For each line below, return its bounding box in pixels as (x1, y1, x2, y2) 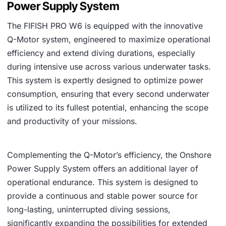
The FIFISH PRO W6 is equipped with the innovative (7, 20, 203, 31)
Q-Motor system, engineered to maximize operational (7, 34, 210, 44)
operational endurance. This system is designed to (7, 177, 198, 187)
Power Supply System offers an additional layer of (7, 163, 198, 174)
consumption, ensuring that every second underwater (7, 88, 209, 99)
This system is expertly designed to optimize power (7, 75, 203, 85)
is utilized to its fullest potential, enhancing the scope (7, 102, 208, 112)
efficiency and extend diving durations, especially (7, 47, 195, 58)
